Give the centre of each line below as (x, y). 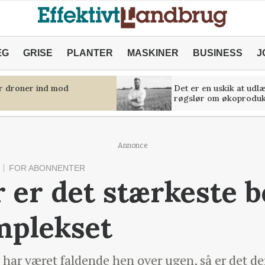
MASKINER (153, 53)
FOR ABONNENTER (47, 168)
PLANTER (90, 53)
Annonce (132, 146)
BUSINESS (217, 53)
